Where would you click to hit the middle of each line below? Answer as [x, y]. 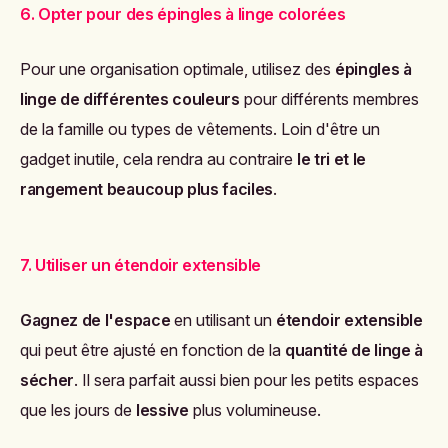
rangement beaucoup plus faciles [147, 188]
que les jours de [78, 409]
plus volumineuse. [254, 409]
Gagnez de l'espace [95, 319]
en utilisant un [221, 319]
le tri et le [332, 158]
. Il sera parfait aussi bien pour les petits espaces [247, 379]
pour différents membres [329, 98]
